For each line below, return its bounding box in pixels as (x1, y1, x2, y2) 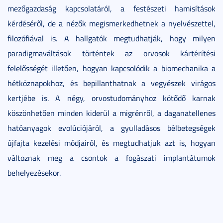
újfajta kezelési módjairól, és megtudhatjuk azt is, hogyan (7, 137, 216, 148)
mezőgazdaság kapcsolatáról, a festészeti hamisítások (7, 2, 216, 14)
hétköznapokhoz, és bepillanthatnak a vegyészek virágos (7, 77, 216, 89)
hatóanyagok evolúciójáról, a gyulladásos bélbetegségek (7, 122, 216, 133)
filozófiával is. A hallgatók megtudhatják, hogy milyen (7, 32, 216, 44)
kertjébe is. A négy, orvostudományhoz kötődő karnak (7, 92, 216, 104)
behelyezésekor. (7, 167, 61, 178)
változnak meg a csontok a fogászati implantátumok (7, 152, 216, 163)
